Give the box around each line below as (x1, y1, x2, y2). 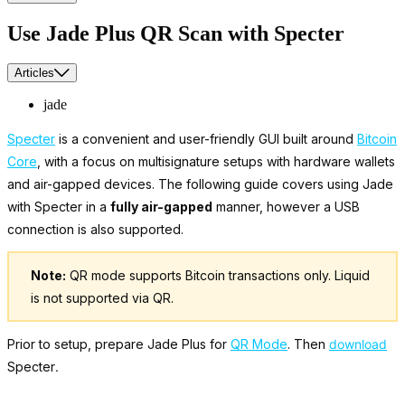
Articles (14, 66, 54, 80)
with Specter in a (7, 199, 110, 215)
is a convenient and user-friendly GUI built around (55, 131, 357, 147)
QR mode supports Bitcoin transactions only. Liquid (66, 268, 370, 284)
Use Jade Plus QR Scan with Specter (7, 21, 344, 45)
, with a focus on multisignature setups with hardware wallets (37, 154, 395, 170)
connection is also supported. (7, 221, 184, 238)
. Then (287, 336, 329, 353)
